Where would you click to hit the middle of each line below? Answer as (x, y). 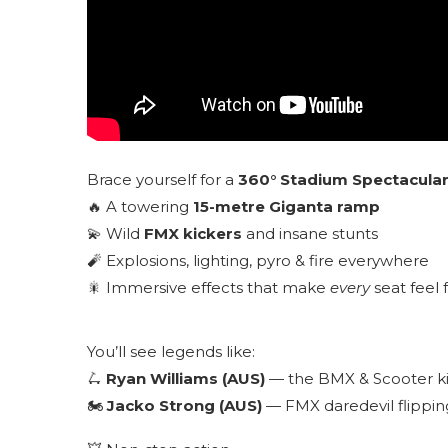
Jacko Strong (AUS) (184, 405)
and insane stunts (310, 233)
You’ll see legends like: (171, 351)
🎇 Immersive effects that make (208, 287)
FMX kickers (193, 233)
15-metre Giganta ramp (286, 206)
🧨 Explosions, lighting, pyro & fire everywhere (258, 260)
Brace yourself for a (162, 179)
